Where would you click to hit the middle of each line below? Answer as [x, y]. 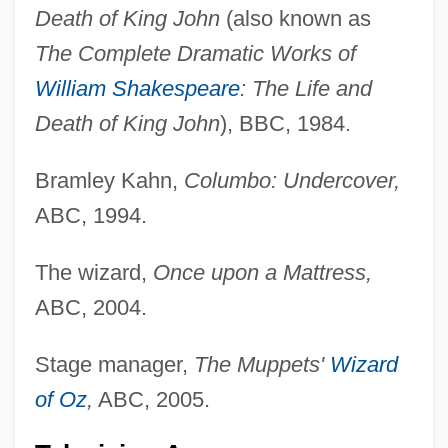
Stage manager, [114, 364]
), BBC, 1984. [285, 123]
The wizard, [93, 272]
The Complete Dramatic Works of [195, 53]
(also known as [295, 18]
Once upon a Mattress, [262, 272]
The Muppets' [261, 364]
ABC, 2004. [90, 307]
